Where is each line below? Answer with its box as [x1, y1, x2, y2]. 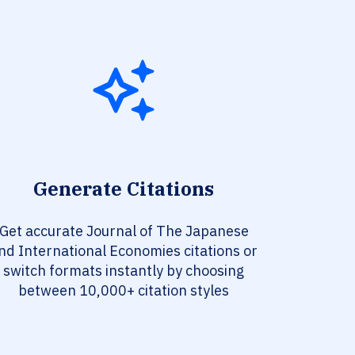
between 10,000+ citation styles [18, 281, 229, 300]
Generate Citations [33, 176, 214, 202]
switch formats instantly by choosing [3, 261, 244, 281]
